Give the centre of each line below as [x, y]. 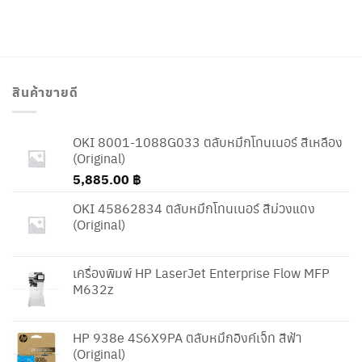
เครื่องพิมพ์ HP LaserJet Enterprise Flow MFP [201, 272]
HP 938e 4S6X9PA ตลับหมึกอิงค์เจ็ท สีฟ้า [187, 337]
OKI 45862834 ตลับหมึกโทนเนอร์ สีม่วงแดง [194, 208]
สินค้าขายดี [45, 92]
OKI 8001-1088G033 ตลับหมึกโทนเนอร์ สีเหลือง [208, 141]
